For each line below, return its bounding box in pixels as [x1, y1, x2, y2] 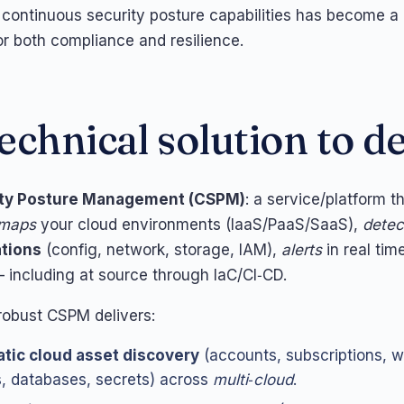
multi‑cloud [212, 370, 293, 389]
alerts [281, 240, 322, 259]
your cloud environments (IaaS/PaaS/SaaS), [36, 215, 363, 234]
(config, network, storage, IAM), [41, 240, 281, 259]
